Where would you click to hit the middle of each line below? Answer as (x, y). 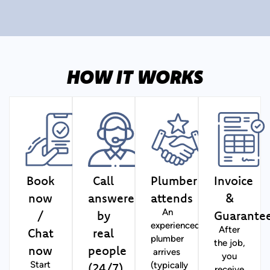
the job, (229, 243)
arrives (166, 253)
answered (115, 198)
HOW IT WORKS (135, 76)
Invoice (233, 180)
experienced (175, 226)
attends (172, 198)
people (107, 250)
